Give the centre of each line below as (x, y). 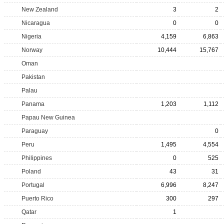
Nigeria (31, 36)
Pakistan (33, 77)
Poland (31, 171)
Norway (32, 50)
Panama (33, 104)
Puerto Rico (37, 198)
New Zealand (40, 9)
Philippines (37, 158)
